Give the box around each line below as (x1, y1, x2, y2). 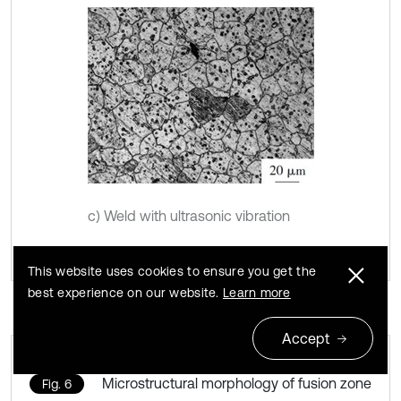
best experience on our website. (28, 286, 223, 300)
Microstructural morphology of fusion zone (102, 374, 371, 391)
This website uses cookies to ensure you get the (28, 264, 317, 278)
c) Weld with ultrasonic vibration (87, 207, 290, 224)
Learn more (222, 286, 291, 300)
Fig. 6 (42, 376, 72, 391)
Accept (282, 330, 329, 346)
